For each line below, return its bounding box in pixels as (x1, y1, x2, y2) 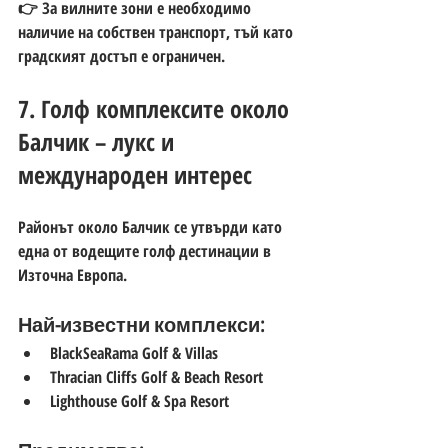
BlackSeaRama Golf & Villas (50, 341, 218, 364)
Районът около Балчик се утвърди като (18, 215, 286, 238)
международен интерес (18, 157, 252, 191)
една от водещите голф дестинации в (18, 239, 275, 262)
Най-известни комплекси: (18, 312, 265, 337)
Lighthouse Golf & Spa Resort (50, 389, 229, 412)
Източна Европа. (18, 263, 127, 286)
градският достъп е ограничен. (18, 44, 225, 67)
